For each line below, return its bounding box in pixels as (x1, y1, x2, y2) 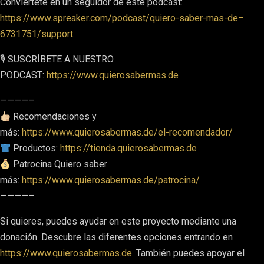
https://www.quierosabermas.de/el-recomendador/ (22, 127, 233, 138)
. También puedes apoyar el (132, 247, 245, 259)
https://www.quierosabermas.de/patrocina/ (22, 174, 200, 186)
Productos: (11, 143, 61, 154)
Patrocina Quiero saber (11, 159, 108, 170)
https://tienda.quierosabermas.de (60, 143, 197, 154)
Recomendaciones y (11, 111, 97, 122)
